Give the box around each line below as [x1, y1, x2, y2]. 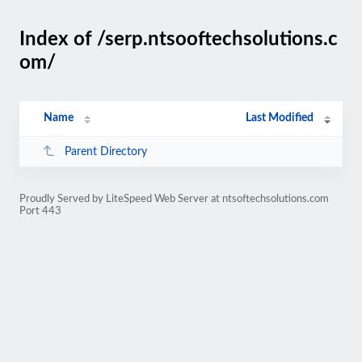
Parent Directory [64, 145, 147, 158]
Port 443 [19, 206, 61, 216]
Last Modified [246, 112, 314, 124]
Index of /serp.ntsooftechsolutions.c [19, 30, 338, 49]
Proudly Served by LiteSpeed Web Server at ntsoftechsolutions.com [19, 194, 329, 204]
